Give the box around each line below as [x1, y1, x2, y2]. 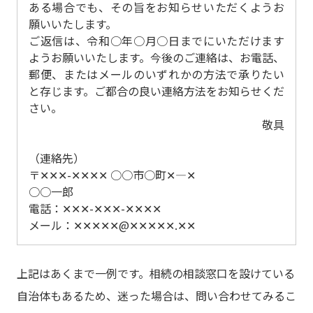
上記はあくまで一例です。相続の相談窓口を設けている [17, 265, 295, 282]
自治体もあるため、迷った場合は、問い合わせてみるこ [17, 287, 296, 305]
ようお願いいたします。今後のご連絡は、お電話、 [29, 49, 284, 66]
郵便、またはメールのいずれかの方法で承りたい [29, 66, 284, 83]
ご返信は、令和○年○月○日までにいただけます [29, 32, 284, 50]
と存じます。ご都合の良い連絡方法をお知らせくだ [29, 82, 284, 100]
